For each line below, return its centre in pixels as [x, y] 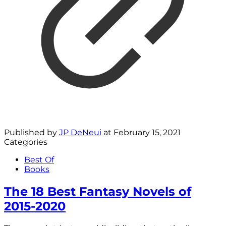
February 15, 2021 [147, 133]
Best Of [39, 160]
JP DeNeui [80, 133]
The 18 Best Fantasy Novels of [98, 192]
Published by [32, 133]
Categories [26, 142]
